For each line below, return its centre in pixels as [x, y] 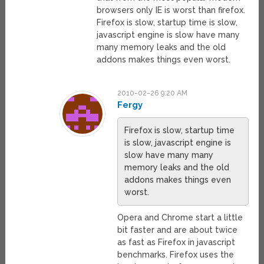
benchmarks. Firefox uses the [176, 255]
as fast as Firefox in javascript [176, 242]
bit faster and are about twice [178, 230]
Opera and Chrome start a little [180, 218]
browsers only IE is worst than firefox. [171, 10]
